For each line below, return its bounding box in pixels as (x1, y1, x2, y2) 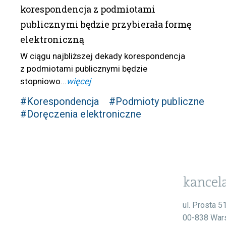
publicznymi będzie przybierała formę (20, 18, 191, 31)
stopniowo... (20, 76, 67, 87)
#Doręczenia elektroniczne (20, 108, 141, 121)
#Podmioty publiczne (108, 95, 204, 108)
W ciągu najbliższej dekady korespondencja (20, 51, 185, 62)
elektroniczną (20, 33, 84, 46)
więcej (66, 76, 91, 87)
